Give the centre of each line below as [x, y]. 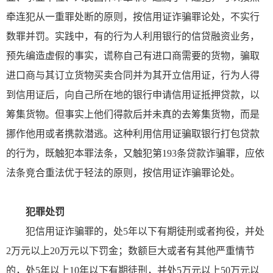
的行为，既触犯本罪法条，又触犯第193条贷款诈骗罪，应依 [135, 153]
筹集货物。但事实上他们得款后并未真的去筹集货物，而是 [133, 114]
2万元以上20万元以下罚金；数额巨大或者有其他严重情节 [130, 250]
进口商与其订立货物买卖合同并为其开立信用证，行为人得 [133, 75]
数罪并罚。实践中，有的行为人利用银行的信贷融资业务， [133, 36]
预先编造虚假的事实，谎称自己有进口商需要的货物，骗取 [133, 55]
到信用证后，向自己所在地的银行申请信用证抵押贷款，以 [133, 94]
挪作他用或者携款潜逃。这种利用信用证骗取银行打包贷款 [133, 133]
